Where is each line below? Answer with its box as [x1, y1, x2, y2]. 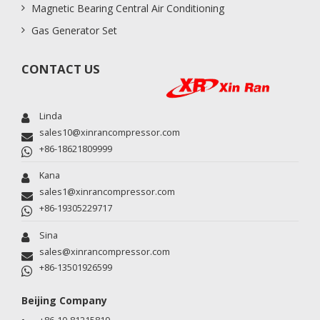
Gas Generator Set [31, 24, 117, 38]
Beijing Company [21, 294, 107, 308]
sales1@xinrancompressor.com [39, 186, 175, 199]
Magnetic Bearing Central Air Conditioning [31, 1, 224, 16]
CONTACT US [21, 61, 100, 78]
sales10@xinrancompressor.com [39, 126, 180, 139]
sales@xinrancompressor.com [39, 245, 170, 258]
